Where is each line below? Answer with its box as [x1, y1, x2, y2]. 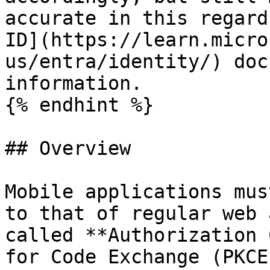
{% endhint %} [5, 94, 154, 116]
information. [5, 72, 142, 94]
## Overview [5, 137, 131, 159]
